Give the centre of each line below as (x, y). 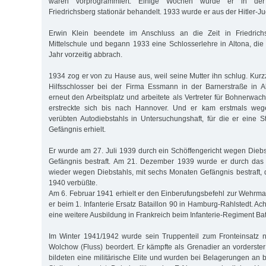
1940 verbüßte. (73, 183)
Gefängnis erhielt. (77, 130)
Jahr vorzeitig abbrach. (85, 55)
